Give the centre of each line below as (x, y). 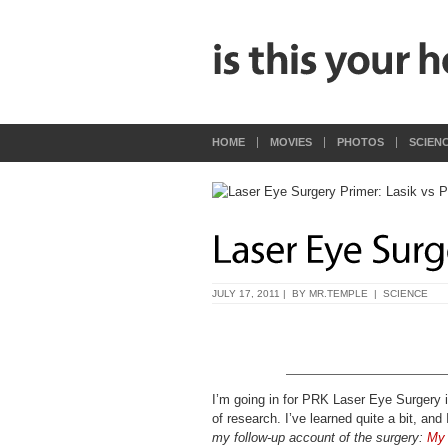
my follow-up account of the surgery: (319, 437)
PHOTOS (360, 142)
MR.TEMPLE (338, 293)
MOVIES (291, 142)
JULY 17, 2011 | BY (260, 293)
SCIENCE (405, 293)
